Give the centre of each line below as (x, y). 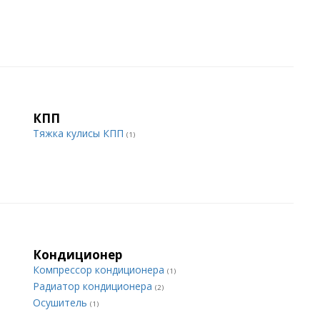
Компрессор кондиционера (100, 270)
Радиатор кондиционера (94, 286)
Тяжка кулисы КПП (80, 133)
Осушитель (61, 302)
